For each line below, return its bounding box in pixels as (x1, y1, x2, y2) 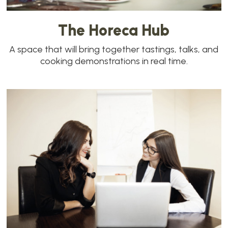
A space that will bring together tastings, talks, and (9, 44, 219, 55)
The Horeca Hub (58, 21, 170, 40)
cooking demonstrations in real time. (40, 55, 188, 67)
